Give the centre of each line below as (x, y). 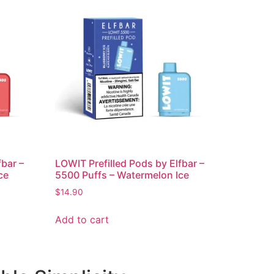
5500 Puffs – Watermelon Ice (122, 175)
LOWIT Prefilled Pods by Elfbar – (130, 164)
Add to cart (82, 220)
